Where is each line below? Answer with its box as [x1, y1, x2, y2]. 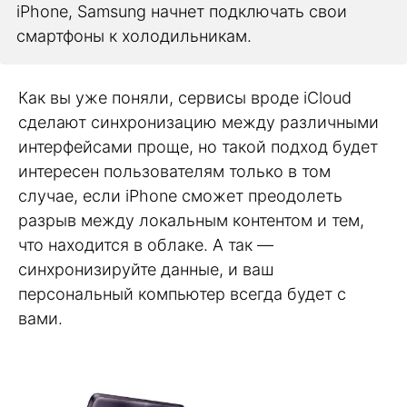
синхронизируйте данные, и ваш [18, 259, 273, 279]
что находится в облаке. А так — [18, 234, 273, 254]
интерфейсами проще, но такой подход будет [18, 136, 378, 156]
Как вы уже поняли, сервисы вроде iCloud [18, 87, 352, 107]
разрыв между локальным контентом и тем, [18, 210, 364, 230]
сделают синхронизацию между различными [18, 112, 379, 132]
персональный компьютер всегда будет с [18, 283, 346, 303]
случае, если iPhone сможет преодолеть [18, 185, 342, 205]
